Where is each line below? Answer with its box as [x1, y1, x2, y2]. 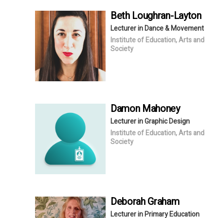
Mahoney [142, 101, 180, 116]
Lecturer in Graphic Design [110, 116, 190, 127]
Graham [147, 194, 180, 209]
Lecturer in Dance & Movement [110, 23, 204, 34]
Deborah [110, 194, 148, 209]
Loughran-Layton [132, 8, 201, 23]
